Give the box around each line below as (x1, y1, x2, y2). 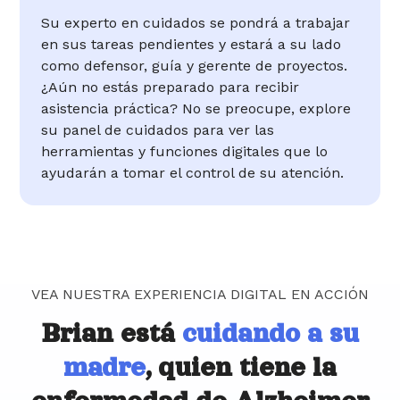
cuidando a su (181, 319, 359, 348)
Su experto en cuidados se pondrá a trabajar (41, 14, 351, 32)
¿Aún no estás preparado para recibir (41, 79, 300, 96)
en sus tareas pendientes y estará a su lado (41, 36, 342, 54)
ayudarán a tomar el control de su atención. (41, 164, 345, 182)
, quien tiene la (146, 353, 337, 382)
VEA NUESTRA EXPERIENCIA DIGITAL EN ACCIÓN (31, 286, 369, 304)
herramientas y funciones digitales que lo (41, 143, 329, 161)
